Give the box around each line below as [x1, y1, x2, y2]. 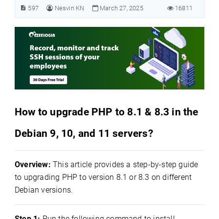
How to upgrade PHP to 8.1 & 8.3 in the [15, 106, 198, 118]
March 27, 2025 [98, 4, 143, 12]
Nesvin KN [54, 4, 85, 12]
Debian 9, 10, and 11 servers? [15, 127, 153, 140]
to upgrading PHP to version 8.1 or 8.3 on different [15, 173, 192, 182]
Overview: [15, 160, 51, 170]
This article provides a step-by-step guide [50, 160, 198, 170]
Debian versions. [15, 185, 73, 195]
